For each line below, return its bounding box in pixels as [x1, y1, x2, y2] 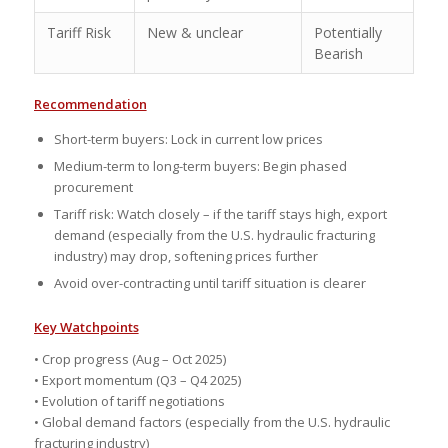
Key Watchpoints [33, 317, 139, 336]
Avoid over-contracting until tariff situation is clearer [53, 273, 366, 292]
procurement [53, 177, 133, 196]
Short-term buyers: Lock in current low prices [53, 129, 323, 148]
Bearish [313, 43, 363, 63]
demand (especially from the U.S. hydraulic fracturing [53, 225, 375, 244]
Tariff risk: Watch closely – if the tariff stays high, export [53, 204, 387, 223]
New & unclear [146, 22, 243, 42]
